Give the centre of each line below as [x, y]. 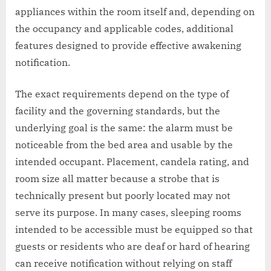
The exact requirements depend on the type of [122, 93]
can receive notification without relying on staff [123, 263]
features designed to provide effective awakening [128, 45]
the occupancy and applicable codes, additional [124, 28]
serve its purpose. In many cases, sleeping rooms [128, 212]
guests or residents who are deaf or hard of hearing [132, 246]
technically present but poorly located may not [123, 195]
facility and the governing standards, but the [118, 110]
